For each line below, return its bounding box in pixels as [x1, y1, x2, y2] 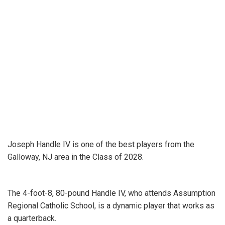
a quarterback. [8, 213, 58, 223]
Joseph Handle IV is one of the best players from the [8, 140, 194, 149]
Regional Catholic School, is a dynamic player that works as [8, 201, 214, 210]
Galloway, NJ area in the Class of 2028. [8, 152, 146, 162]
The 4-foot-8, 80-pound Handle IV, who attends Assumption [8, 188, 215, 198]
